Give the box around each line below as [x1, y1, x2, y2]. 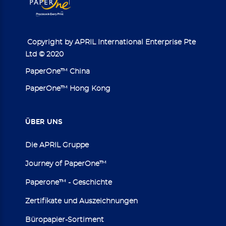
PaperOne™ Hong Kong [25, 85, 110, 92]
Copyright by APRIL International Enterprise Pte [25, 38, 196, 46]
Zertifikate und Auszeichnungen [25, 197, 138, 205]
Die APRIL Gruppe [25, 141, 89, 149]
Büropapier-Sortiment [25, 216, 104, 223]
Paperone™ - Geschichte [25, 179, 112, 186]
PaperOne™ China [25, 68, 90, 75]
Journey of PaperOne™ [25, 160, 106, 167]
